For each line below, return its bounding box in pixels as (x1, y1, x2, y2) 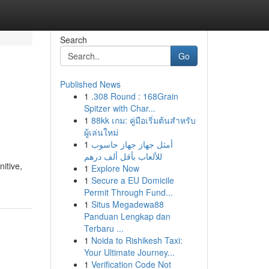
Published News (59, 78, 121, 90)
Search (59, 34, 87, 46)
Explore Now (91, 162, 139, 174)
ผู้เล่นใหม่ (83, 126, 118, 138)
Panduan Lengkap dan (83, 210, 171, 222)
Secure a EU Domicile (91, 174, 174, 186)
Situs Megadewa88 (91, 198, 164, 210)
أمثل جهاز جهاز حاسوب (91, 138, 173, 150)
